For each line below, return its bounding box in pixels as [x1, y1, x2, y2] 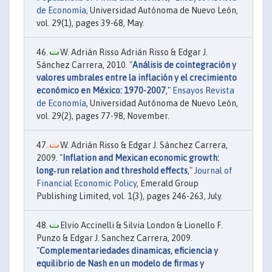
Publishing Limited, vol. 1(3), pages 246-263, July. [36, 191, 223, 201]
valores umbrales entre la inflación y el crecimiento [36, 72, 237, 83]
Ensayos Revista [172, 85, 234, 95]
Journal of [194, 165, 233, 175]
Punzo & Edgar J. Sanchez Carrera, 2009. [36, 233, 192, 243]
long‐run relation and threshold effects [36, 165, 188, 175]
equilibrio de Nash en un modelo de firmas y [36, 258, 204, 268]
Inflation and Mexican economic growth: [63, 152, 219, 163]
